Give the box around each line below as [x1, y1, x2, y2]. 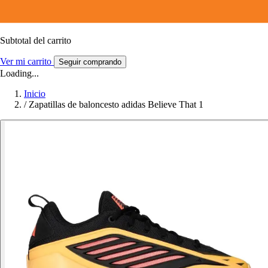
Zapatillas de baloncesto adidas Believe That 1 [29, 99, 203, 109]
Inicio [24, 88, 45, 99]
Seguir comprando [59, 57, 121, 66]
